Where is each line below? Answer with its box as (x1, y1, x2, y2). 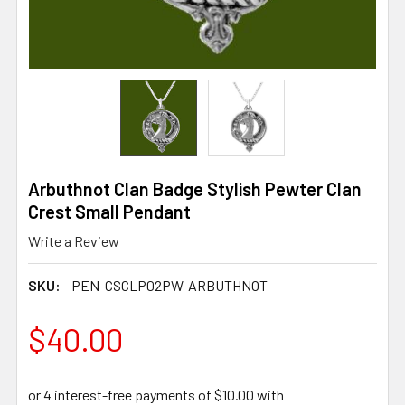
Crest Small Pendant (28, 201, 191, 222)
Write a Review (28, 231, 119, 250)
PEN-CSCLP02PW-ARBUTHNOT (71, 276, 268, 294)
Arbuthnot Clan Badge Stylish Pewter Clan (28, 178, 362, 200)
